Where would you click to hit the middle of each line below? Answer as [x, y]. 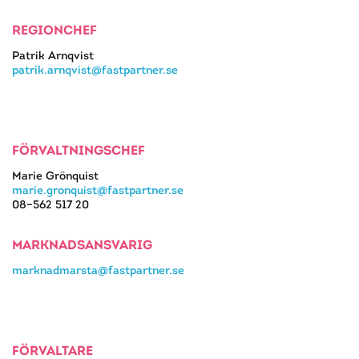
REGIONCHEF [54, 30]
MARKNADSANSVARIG [82, 244]
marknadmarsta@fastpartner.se [98, 270]
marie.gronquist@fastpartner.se [98, 190]
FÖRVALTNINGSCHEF [79, 150]
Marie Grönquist [55, 175]
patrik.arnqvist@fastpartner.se [95, 69]
